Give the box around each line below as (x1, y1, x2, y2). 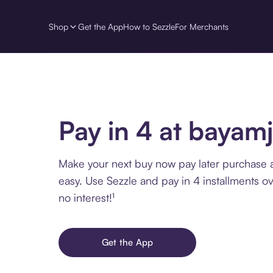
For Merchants (175, 21, 229, 32)
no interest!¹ (58, 190, 115, 204)
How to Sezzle (123, 21, 175, 32)
